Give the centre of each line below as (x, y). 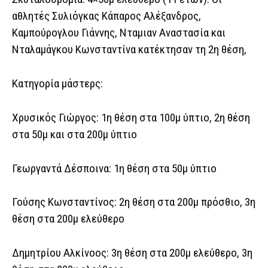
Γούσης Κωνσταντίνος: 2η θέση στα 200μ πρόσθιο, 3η (134, 202)
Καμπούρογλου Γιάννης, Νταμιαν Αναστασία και (119, 33)
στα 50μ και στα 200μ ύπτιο (74, 134)
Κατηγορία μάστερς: (57, 84)
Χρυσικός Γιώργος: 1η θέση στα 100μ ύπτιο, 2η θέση (131, 117)
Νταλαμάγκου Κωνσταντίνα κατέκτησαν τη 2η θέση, (129, 50)
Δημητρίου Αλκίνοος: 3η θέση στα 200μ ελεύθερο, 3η (132, 253)
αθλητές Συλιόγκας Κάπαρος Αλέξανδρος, (106, 16)
